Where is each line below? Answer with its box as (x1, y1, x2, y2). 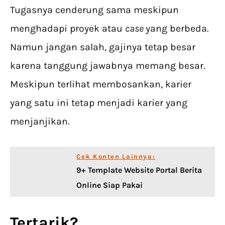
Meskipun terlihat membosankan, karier (10, 78, 191, 90)
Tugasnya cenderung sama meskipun (10, 4, 179, 16)
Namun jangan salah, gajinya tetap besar (10, 41, 195, 53)
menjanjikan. (10, 116, 69, 127)
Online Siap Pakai (76, 180, 143, 190)
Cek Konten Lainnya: (76, 153, 156, 160)
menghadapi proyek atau (10, 23, 125, 34)
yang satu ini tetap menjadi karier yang (10, 97, 187, 108)
